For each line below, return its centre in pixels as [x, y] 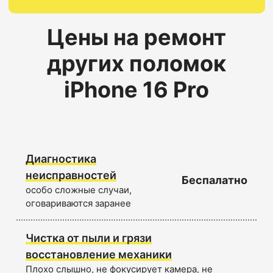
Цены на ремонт [136, 37]
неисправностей [71, 175]
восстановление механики [99, 254]
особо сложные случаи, [79, 190]
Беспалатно [214, 180]
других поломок [136, 63]
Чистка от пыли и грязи [89, 238]
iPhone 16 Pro [136, 89]
